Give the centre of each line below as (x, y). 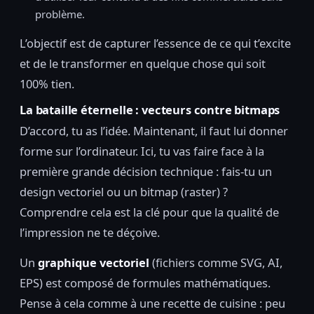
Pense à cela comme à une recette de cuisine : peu (152, 303)
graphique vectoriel (94, 263)
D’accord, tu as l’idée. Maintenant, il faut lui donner (154, 131)
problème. (60, 14)
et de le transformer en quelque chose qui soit (143, 63)
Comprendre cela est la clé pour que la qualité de (149, 212)
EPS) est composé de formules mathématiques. (145, 283)
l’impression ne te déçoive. (90, 233)
